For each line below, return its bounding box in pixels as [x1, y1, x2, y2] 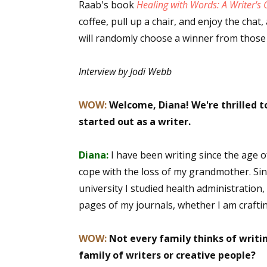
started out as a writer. [79, 115, 191, 128]
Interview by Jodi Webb [79, 65, 172, 78]
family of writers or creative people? [79, 249, 256, 262]
